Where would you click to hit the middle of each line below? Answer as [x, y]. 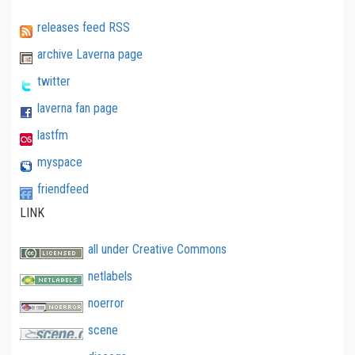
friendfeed [63, 189]
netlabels [110, 276]
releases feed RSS [84, 27]
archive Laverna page [90, 54]
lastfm [53, 135]
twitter [54, 81]
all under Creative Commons [157, 249]
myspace [60, 162]
